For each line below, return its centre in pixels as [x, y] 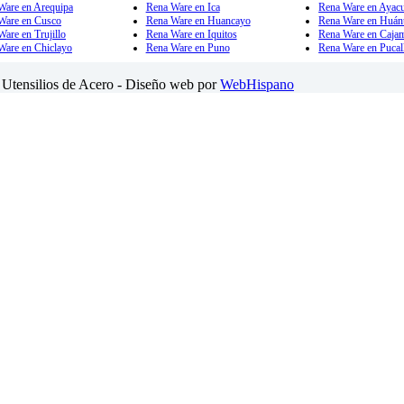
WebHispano [257, 84]
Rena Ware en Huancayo [198, 21]
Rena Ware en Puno [188, 48]
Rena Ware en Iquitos [191, 35]
